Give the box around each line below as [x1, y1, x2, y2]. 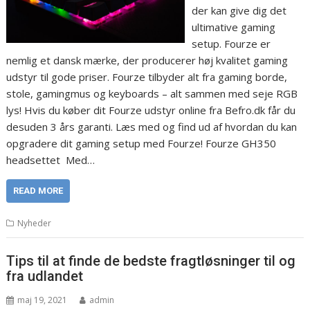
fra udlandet [6, 268, 84, 285]
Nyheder [17, 217, 52, 229]
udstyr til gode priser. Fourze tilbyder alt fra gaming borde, [6, 69, 288, 84]
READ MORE [13, 185, 64, 196]
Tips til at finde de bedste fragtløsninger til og [6, 253, 296, 270]
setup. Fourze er [191, 36, 271, 51]
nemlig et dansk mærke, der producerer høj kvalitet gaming [6, 53, 289, 67]
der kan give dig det [191, 3, 286, 17]
